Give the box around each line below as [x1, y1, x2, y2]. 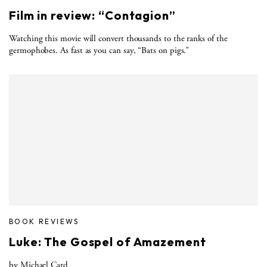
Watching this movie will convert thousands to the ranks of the [9, 32, 228, 44]
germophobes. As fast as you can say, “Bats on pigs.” [9, 44, 190, 56]
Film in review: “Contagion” [9, 7, 176, 23]
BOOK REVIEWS [9, 216, 79, 226]
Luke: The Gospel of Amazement [9, 234, 206, 249]
